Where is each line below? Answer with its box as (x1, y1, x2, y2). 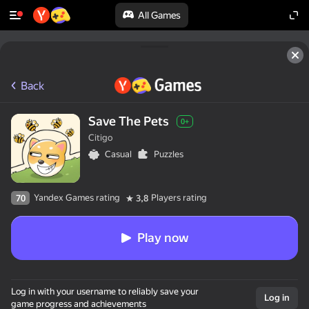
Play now (137, 230, 189, 245)
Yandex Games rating (34, 192, 120, 203)
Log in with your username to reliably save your (11, 286, 199, 297)
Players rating (151, 192, 207, 203)
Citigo (88, 132, 112, 143)
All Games (138, 10, 181, 21)
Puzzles (154, 149, 183, 159)
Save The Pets (88, 114, 169, 128)
